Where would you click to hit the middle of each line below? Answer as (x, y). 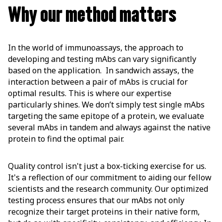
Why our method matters (92, 15)
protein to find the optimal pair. (66, 139)
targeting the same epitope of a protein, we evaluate (106, 116)
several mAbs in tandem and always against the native (109, 128)
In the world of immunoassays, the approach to (96, 48)
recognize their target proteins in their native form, (104, 212)
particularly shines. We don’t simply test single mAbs (106, 105)
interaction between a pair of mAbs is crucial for (98, 82)
